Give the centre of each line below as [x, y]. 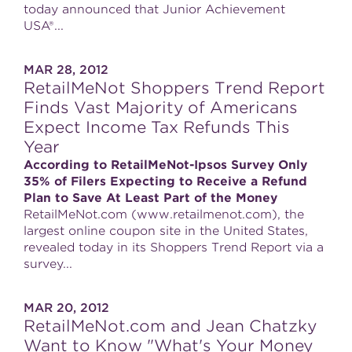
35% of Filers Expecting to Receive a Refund [165, 181]
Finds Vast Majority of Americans [161, 108]
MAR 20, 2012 [66, 308]
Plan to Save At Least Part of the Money [150, 198]
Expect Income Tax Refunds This [157, 127]
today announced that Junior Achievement [154, 9]
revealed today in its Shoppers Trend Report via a [174, 247]
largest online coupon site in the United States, [166, 231]
